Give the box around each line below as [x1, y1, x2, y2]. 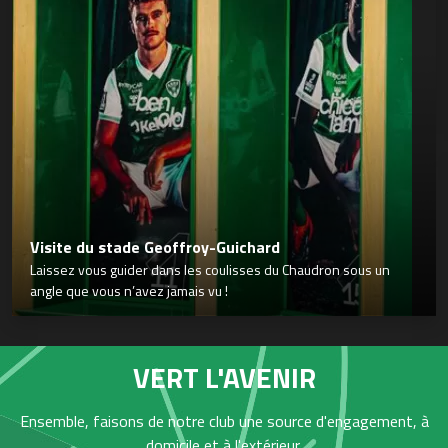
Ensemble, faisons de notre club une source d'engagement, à [19, 409, 429, 434]
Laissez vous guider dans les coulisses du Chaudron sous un [30, 259, 390, 281]
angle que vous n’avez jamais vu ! [30, 280, 228, 302]
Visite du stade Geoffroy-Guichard [30, 235, 280, 260]
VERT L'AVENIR [132, 356, 316, 400]
